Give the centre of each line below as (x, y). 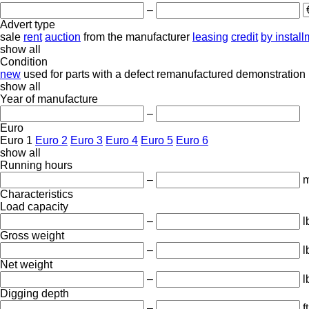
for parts (70, 74)
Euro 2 (51, 140)
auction (63, 37)
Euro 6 (192, 140)
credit (245, 37)
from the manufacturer (137, 37)
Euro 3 (87, 140)
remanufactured (195, 74)
